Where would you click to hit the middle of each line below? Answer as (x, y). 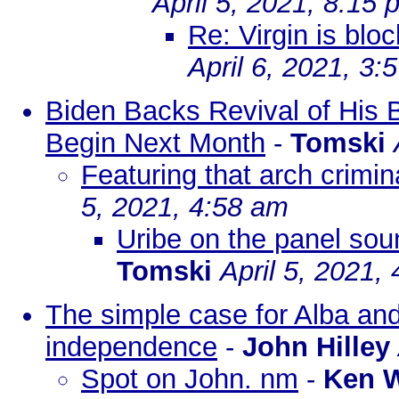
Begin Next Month (155, 143)
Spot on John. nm (190, 379)
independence (131, 347)
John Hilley (316, 347)
